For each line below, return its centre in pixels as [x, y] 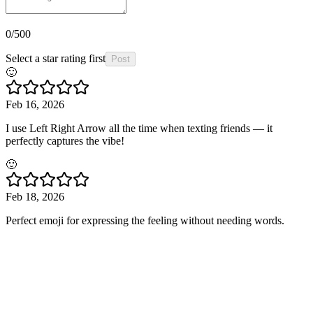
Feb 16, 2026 [35, 105]
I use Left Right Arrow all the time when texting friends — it [139, 129]
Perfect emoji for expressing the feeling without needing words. [145, 221]
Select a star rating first [56, 59]
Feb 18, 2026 [35, 197]
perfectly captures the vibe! [65, 141]
